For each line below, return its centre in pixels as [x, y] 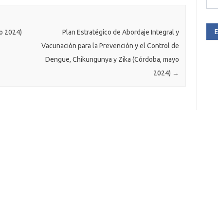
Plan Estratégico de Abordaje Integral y [120, 32]
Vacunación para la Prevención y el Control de [110, 46]
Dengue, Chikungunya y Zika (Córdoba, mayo [112, 60]
